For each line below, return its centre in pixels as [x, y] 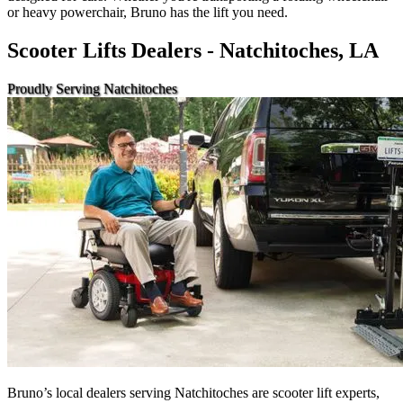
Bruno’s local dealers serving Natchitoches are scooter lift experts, [193, 392]
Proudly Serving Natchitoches [92, 88]
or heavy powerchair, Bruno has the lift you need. [148, 12]
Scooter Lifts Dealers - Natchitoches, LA [196, 50]
